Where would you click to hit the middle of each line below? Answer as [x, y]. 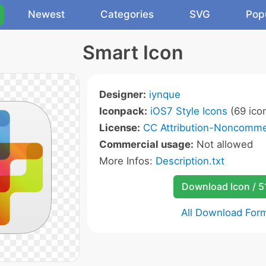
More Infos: [127, 161]
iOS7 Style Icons [189, 111]
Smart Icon [133, 53]
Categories [127, 14]
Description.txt [190, 161]
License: [119, 128]
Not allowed [223, 144]
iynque [164, 94]
